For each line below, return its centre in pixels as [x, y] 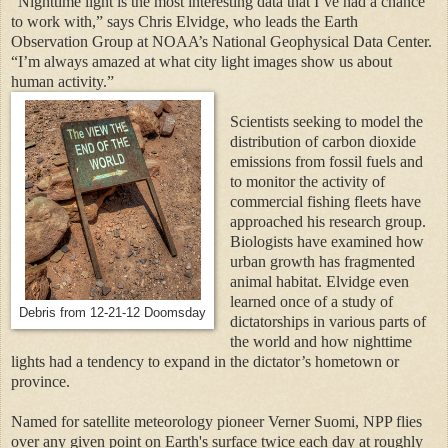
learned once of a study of [311, 301]
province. [40, 381]
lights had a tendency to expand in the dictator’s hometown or [205, 361]
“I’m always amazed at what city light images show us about [201, 61]
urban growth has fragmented [322, 261]
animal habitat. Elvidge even [319, 281]
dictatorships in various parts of [327, 321]
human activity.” [62, 81]
